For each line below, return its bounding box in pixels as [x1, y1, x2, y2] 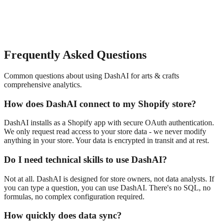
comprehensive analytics [4, 80, 80, 89]
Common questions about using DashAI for [4, 71, 142, 80]
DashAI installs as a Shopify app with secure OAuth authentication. [4, 118, 214, 127]
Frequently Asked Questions [4, 48, 147, 61]
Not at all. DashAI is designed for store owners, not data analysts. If [4, 174, 214, 183]
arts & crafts [142, 71, 179, 80]
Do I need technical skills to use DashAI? [4, 154, 167, 165]
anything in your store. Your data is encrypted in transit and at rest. [4, 136, 209, 145]
